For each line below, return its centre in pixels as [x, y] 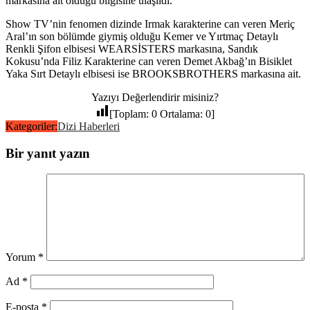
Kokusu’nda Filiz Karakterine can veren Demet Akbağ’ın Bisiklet [149, 62]
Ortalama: [181, 114]
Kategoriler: [31, 127]
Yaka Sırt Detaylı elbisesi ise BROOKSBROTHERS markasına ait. [153, 74]
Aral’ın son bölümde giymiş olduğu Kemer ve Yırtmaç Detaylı [142, 37]
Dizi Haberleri [89, 127]
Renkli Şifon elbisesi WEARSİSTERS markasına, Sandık [132, 49]
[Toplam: [130, 114]
